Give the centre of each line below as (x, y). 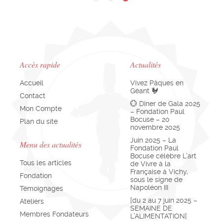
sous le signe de (156, 179)
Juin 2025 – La (153, 140)
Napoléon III (149, 187)
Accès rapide (40, 64)
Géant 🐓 (144, 91)
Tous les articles (46, 163)
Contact (33, 95)
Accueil (32, 83)
